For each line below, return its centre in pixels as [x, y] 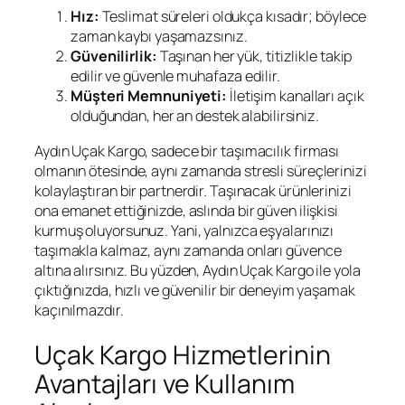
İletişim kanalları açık [296, 96]
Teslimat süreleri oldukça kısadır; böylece [233, 17]
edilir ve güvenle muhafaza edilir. [175, 76]
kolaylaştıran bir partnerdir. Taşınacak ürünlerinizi [193, 190]
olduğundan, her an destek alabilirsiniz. [195, 116]
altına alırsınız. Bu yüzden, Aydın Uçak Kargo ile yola [198, 270]
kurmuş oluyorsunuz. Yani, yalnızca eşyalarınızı [184, 230]
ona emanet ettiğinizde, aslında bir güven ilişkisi [186, 210]
